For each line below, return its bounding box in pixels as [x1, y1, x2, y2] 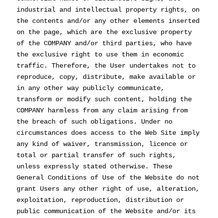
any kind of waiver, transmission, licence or [16, 140, 188, 148]
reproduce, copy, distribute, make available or [16, 73, 196, 81]
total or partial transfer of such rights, [16, 151, 176, 159]
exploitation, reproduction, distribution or [16, 196, 184, 204]
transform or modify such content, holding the [16, 95, 192, 103]
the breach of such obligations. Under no [16, 117, 172, 126]
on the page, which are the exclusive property [16, 28, 192, 36]
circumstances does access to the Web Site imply [16, 128, 200, 137]
